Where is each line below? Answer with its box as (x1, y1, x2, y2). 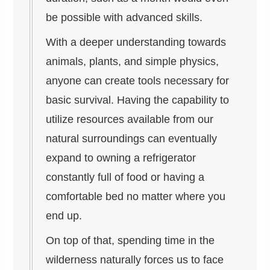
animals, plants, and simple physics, (46, 55, 219, 67)
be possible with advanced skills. (46, 11, 203, 24)
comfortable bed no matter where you (46, 190, 226, 202)
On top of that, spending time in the (46, 234, 215, 246)
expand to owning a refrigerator (46, 151, 196, 164)
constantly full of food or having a (46, 171, 205, 183)
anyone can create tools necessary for (46, 74, 230, 87)
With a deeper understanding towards (46, 36, 227, 48)
